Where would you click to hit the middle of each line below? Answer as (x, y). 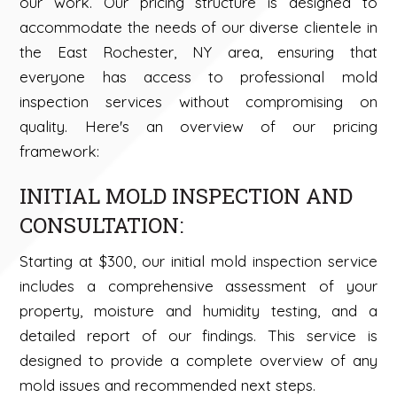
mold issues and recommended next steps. (168, 385)
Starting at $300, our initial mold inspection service (198, 261)
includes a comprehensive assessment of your (198, 286)
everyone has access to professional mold (198, 77)
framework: (60, 152)
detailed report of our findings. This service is (198, 336)
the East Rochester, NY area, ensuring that (198, 52)
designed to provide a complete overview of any (198, 361)
